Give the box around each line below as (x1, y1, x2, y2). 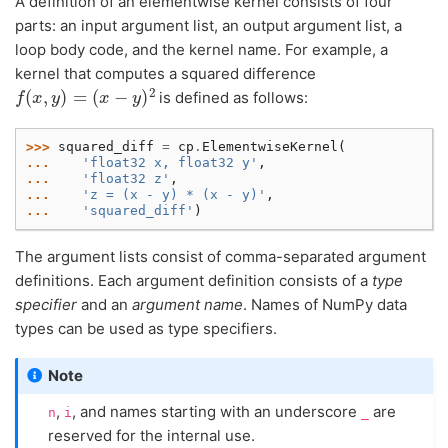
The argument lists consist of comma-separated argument (15, 246, 426, 266)
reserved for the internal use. (48, 425, 255, 445)
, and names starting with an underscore (72, 401, 361, 421)
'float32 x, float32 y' (82, 154, 258, 170)
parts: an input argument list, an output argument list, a (15, 16, 402, 36)
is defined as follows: (155, 88, 309, 108)
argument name (132, 294, 243, 314)
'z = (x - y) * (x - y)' (82, 186, 266, 202)
